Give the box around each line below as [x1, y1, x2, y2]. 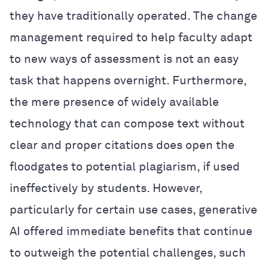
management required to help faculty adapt [10, 31, 252, 44]
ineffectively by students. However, [10, 182, 202, 194]
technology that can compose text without [10, 117, 245, 130]
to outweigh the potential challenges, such [10, 246, 246, 259]
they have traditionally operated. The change [10, 10, 257, 22]
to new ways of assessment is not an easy [10, 53, 239, 65]
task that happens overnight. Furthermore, [10, 74, 246, 87]
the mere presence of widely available [10, 96, 219, 108]
